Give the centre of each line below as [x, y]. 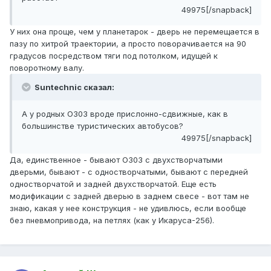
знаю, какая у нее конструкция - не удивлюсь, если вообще [128, 208]
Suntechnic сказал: [73, 87]
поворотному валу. [47, 68]
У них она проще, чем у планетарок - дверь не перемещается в [135, 32]
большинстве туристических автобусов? [103, 126]
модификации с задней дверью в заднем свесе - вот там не [129, 196]
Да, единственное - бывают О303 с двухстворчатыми [116, 160]
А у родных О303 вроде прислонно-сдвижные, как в [125, 114]
